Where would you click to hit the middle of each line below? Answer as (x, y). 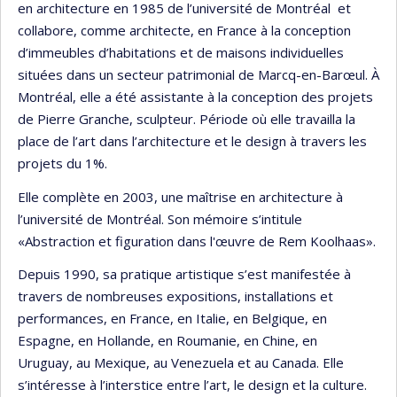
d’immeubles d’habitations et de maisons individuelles (181, 52)
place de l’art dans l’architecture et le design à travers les (192, 141)
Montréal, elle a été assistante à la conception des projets (195, 97)
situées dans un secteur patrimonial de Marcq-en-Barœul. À (198, 74)
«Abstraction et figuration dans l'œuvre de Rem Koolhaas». (197, 241)
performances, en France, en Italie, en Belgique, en (172, 318)
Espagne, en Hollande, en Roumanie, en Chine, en (167, 340)
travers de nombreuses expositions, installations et (175, 296)
